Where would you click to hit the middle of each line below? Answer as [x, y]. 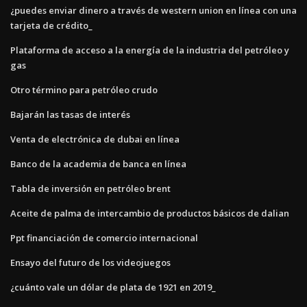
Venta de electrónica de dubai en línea [95, 139]
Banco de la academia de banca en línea [98, 163]
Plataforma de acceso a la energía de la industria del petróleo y [150, 50]
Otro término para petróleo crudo [84, 89]
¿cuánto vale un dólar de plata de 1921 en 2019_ [113, 287]
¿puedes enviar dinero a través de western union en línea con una [153, 10]
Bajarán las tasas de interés [70, 114]
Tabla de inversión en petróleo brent [90, 188]
